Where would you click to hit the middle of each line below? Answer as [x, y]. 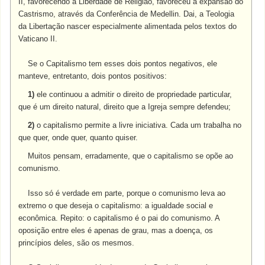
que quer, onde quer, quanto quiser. [78, 138]
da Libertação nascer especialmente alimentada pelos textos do [128, 26]
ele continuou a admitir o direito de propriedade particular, [133, 94]
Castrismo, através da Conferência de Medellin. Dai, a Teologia [127, 14]
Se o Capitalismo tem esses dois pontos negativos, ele [118, 64]
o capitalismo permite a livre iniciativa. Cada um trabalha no [138, 125]
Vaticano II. [38, 39]
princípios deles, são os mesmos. [77, 243]
